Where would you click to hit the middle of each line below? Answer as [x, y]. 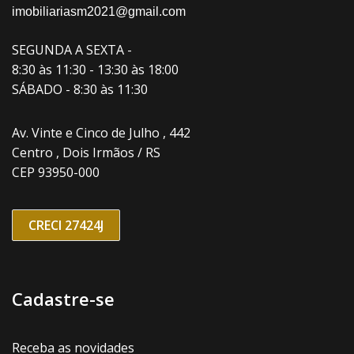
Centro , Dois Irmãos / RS [86, 152]
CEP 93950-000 [56, 172]
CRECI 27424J [66, 225]
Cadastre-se [63, 298]
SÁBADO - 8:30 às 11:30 [80, 89]
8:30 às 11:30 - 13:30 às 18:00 [95, 69]
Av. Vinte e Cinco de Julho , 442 [101, 132]
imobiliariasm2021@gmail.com [99, 11]
